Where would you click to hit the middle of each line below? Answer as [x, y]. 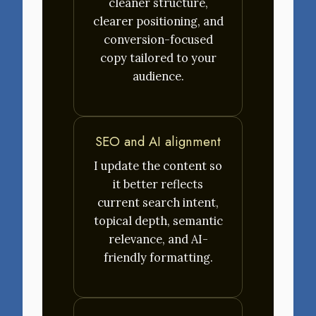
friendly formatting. [158, 258]
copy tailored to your [158, 57]
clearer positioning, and [158, 21]
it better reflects [158, 184]
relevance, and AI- [158, 239]
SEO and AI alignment [158, 142]
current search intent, [158, 203]
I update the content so [158, 166]
